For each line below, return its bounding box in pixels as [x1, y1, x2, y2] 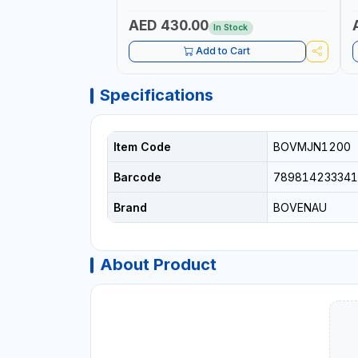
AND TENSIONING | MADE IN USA [128, 2, 281, 17]
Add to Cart [196, 45, 251, 58]
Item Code [113, 139, 171, 153]
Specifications [99, 85, 213, 105]
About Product [99, 254, 217, 274]
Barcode [113, 169, 161, 184]
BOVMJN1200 [272, 139, 351, 153]
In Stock [213, 22, 249, 34]
